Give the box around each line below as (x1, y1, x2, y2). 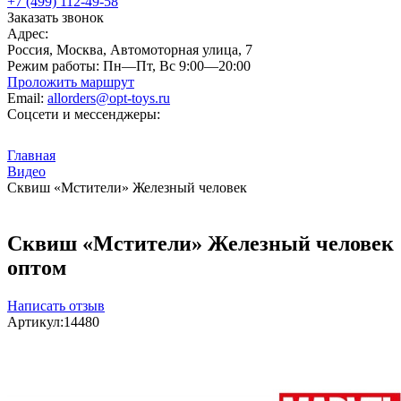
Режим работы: (7, 58, 99, 73)
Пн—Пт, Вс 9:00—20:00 (99, 58, 251, 73)
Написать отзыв (7, 297, 105, 313)
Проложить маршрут (7, 74, 134, 90)
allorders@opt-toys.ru (47, 90, 170, 106)
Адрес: (7, 26, 48, 41)
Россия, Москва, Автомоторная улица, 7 (7, 42, 252, 57)
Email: (7, 90, 44, 106)
